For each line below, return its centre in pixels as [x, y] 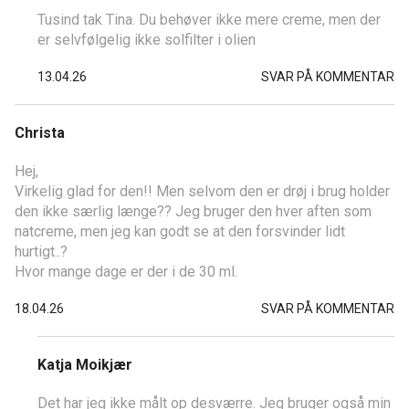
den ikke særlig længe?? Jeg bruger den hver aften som [193, 211]
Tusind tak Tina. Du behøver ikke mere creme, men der [209, 20]
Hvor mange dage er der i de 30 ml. [126, 272]
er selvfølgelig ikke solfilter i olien [147, 40]
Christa [40, 133]
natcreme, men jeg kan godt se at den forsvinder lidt [180, 231]
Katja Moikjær [85, 365]
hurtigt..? [41, 252]
